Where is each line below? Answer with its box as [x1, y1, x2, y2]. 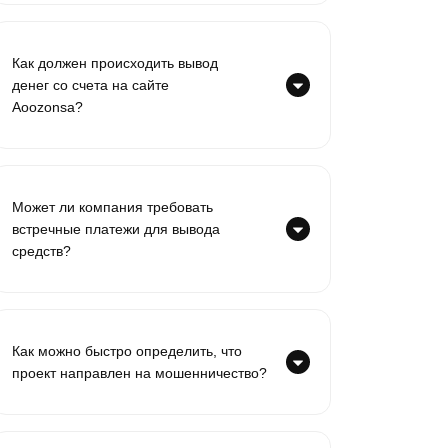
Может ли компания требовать [12, 199, 213, 215]
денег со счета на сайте [12, 77, 169, 93]
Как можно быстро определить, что [12, 343, 242, 359]
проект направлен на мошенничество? [12, 365, 267, 381]
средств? [12, 243, 71, 259]
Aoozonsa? [12, 99, 83, 115]
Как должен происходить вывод [12, 55, 218, 71]
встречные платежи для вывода [12, 221, 220, 237]
